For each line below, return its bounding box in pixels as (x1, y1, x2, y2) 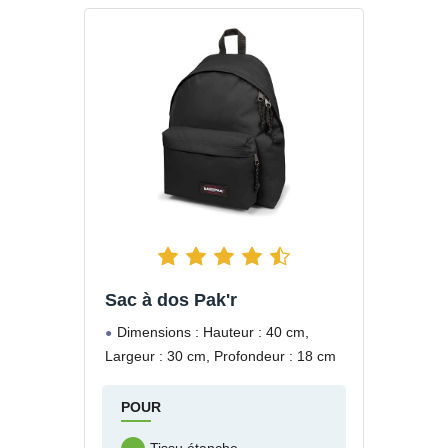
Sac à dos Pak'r (105, 289, 237, 310)
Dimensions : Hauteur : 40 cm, (117, 323, 309, 340)
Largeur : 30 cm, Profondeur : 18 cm (105, 347, 336, 364)
